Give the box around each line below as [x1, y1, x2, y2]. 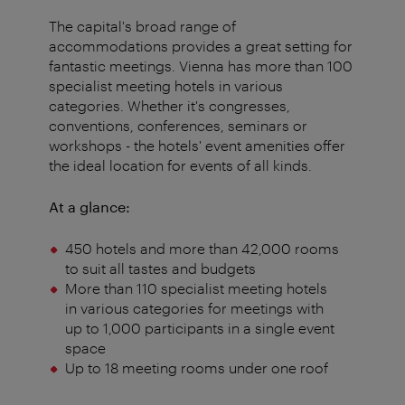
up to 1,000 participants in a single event [64, 318, 334, 336]
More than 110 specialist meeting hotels [64, 278, 327, 297]
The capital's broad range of [49, 16, 236, 34]
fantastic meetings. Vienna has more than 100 [49, 56, 353, 74]
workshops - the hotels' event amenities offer [49, 136, 345, 154]
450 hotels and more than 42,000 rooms [64, 239, 339, 257]
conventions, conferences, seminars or [49, 116, 307, 134]
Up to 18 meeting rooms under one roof [64, 358, 328, 376]
